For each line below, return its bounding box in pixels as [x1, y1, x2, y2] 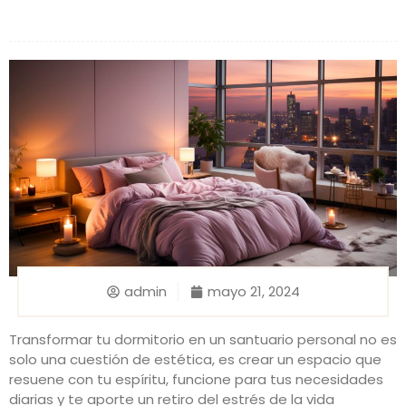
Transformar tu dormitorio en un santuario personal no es [9, 330, 397, 350]
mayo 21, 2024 [207, 281, 300, 301]
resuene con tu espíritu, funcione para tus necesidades [9, 370, 383, 390]
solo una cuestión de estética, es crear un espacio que [9, 350, 382, 370]
